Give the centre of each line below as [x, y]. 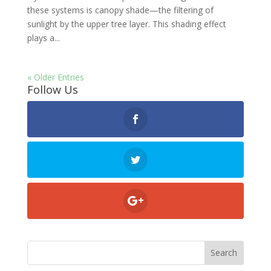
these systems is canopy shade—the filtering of [120, 10]
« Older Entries [55, 77]
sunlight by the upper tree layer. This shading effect [126, 24]
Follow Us [52, 90]
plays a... [43, 38]
